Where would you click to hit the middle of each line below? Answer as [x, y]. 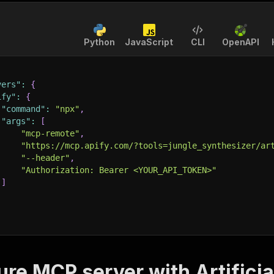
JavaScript [149, 42]
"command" [23, 109]
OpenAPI [241, 42]
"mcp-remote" [50, 133]
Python [99, 42]
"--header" [45, 158]
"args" [16, 121]
